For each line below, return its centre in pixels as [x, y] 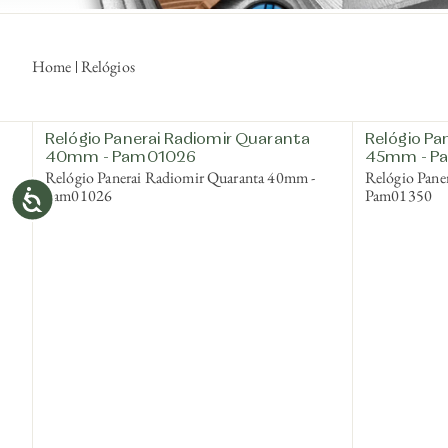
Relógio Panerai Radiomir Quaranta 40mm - [156, 177]
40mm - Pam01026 [121, 157]
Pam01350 [398, 195]
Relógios [107, 67]
